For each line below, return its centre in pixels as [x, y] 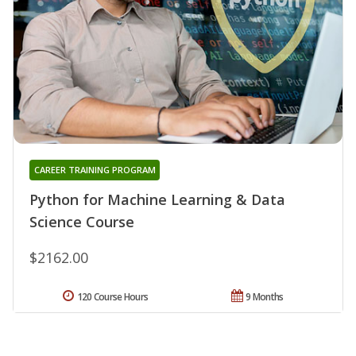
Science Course [82, 221]
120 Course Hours [112, 296]
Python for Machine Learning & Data [157, 199]
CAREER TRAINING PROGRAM [95, 169]
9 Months [265, 296]
